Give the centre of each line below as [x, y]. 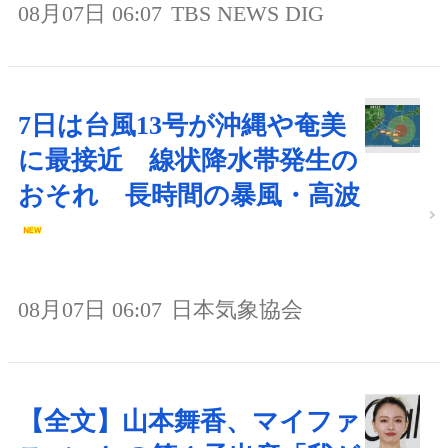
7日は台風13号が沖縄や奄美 [182, 125]
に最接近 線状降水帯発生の [188, 160]
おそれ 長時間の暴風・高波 [189, 195]
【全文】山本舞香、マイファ [189, 421]
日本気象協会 [237, 309]
